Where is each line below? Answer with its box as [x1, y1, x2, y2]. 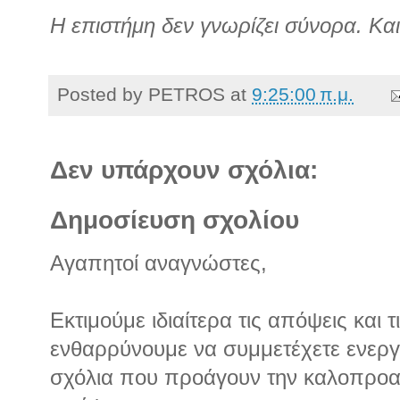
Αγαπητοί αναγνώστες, [50, 252, 267, 276]
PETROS [148, 83, 225, 104]
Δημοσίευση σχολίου [50, 206, 299, 235]
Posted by [57, 83, 148, 104]
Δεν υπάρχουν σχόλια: [50, 156, 318, 185]
